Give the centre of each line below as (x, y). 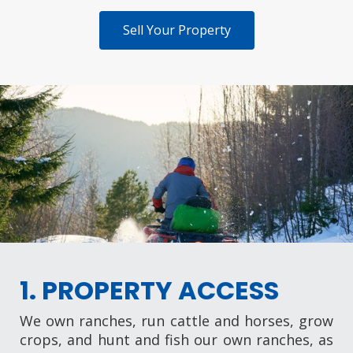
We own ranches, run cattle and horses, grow (176, 321)
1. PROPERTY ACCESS (149, 291)
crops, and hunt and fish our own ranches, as (176, 340)
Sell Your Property (176, 30)
